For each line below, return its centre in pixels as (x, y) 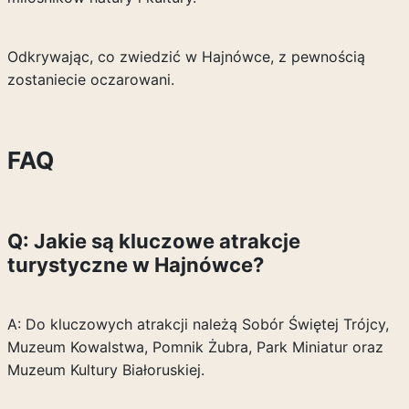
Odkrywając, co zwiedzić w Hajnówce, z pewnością (186, 57)
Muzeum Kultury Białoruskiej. (105, 370)
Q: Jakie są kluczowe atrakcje (153, 241)
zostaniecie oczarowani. (90, 79)
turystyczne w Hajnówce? (135, 265)
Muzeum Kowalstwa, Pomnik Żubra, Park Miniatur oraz (195, 347)
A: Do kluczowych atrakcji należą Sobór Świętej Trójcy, (198, 324)
